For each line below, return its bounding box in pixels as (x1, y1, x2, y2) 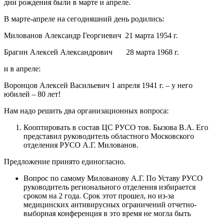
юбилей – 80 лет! (4, 89, 61, 98)
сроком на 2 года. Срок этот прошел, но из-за (23, 191, 174, 200)
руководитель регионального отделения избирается (23, 182, 196, 191)
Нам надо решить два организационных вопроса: (4, 106, 169, 115)
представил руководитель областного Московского (23, 131, 194, 140)
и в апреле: (4, 64, 41, 73)
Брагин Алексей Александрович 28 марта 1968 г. (4, 47, 179, 56)
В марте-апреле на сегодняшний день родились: (4, 14, 164, 23)
